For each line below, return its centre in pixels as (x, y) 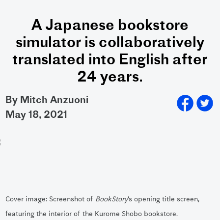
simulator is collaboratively (110, 43)
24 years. (110, 78)
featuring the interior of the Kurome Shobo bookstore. (92, 213)
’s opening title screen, (164, 199)
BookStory (112, 199)
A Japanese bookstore (110, 26)
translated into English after (110, 61)
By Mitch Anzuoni (47, 101)
